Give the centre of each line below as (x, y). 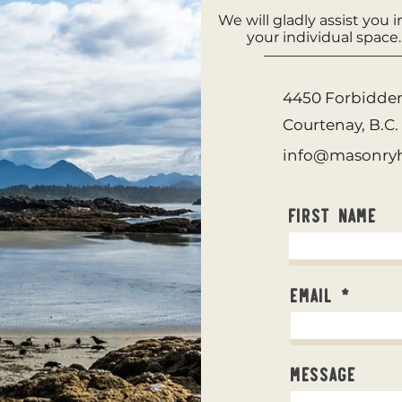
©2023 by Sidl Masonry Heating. (201, 370)
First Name (333, 215)
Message (324, 374)
